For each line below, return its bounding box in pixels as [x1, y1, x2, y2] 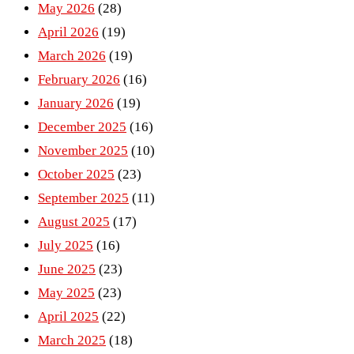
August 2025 [38, 214, 110, 230]
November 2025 [38, 143, 128, 159]
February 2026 [38, 72, 120, 88]
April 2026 [38, 24, 99, 40]
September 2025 [38, 190, 129, 206]
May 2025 [38, 285, 95, 301]
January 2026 [38, 96, 114, 111]
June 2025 [38, 262, 96, 277]
